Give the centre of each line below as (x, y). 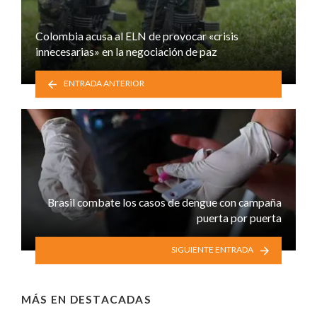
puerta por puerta (239, 218)
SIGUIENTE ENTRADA (212, 250)
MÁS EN (46, 300)
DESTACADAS (110, 300)
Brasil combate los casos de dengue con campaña (165, 202)
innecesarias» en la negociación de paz (126, 52)
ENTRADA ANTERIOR (104, 83)
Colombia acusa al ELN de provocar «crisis (137, 36)
